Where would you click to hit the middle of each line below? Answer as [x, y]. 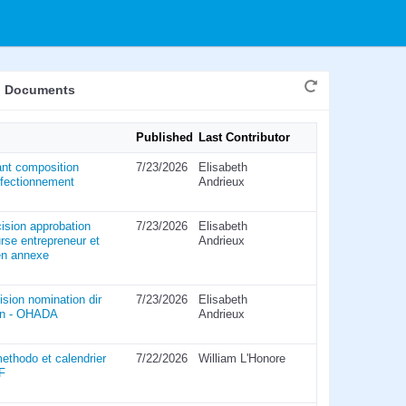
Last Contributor [244, 138]
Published [164, 138]
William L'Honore [242, 359]
